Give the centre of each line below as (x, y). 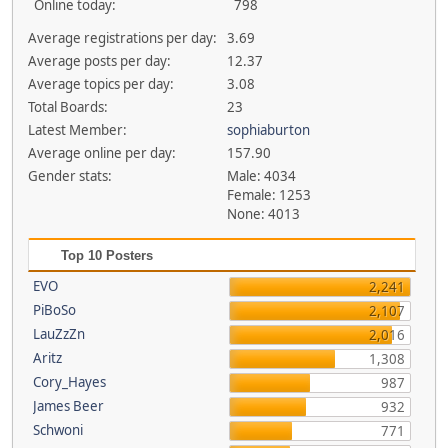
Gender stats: (69, 176)
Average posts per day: (99, 61)
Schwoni (57, 430)
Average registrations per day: (122, 38)
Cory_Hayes (69, 382)
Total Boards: (67, 107)
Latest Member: (77, 130)
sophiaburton (269, 130)
